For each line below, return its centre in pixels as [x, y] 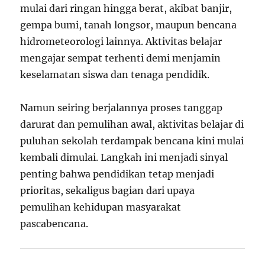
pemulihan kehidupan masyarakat [101, 207]
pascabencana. [54, 224]
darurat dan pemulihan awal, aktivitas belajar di [132, 125]
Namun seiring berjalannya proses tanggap [122, 108]
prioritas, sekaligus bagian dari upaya [108, 191]
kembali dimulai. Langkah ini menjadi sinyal [124, 158]
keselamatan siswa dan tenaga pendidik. [115, 75]
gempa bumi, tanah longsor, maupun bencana [129, 25]
